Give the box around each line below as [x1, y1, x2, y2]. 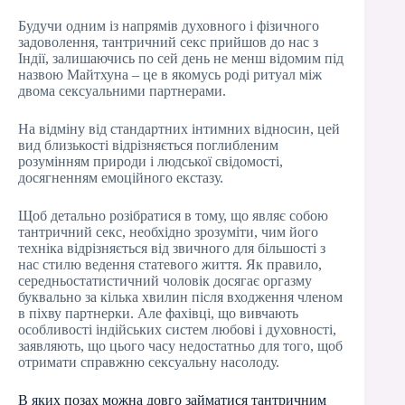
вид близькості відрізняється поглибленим [18, 137, 278, 153]
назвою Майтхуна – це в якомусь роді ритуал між [18, 67, 322, 82]
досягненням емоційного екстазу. [18, 170, 223, 185]
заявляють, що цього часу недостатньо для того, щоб [18, 338, 343, 353]
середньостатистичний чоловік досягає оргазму [18, 273, 312, 288]
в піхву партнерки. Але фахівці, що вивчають [18, 306, 298, 321]
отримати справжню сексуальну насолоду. [18, 354, 279, 370]
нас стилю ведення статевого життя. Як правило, [18, 257, 322, 272]
